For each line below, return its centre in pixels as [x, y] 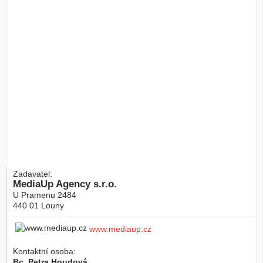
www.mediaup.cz [120, 229]
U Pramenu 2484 [45, 195]
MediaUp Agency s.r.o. [65, 184]
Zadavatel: [33, 173]
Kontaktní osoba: [44, 251]
